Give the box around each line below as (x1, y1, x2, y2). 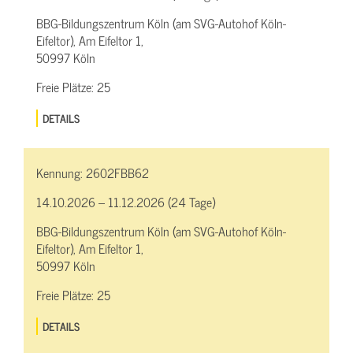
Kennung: (36, 162, 86, 183)
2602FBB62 (86, 162, 149, 183)
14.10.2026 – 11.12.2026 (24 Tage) (36, 191, 215, 212)
